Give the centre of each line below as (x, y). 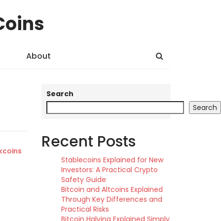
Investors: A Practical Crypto (109, 170)
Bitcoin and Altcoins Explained (112, 189)
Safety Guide (83, 180)
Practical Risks (85, 209)
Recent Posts (88, 142)
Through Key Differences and (111, 199)
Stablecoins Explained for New (112, 160)
